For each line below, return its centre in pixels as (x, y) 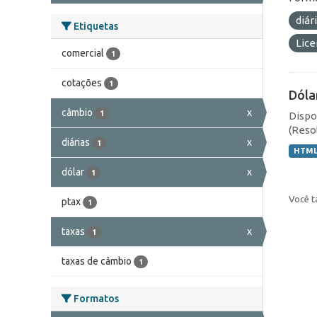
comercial (83, 53)
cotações (82, 82)
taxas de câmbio (97, 261)
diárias (76, 142)
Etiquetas (95, 26)
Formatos (95, 298)
